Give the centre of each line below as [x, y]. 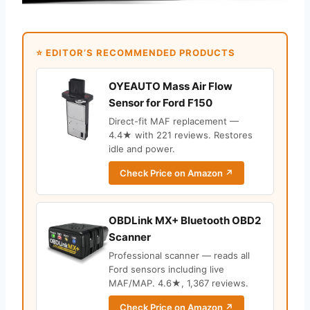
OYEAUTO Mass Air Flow [171, 86]
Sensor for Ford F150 [161, 103]
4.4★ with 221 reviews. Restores [181, 135]
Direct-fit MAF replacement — [174, 121]
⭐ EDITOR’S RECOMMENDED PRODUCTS [136, 53]
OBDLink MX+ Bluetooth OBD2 [185, 221]
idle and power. [142, 149]
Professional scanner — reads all [179, 256]
